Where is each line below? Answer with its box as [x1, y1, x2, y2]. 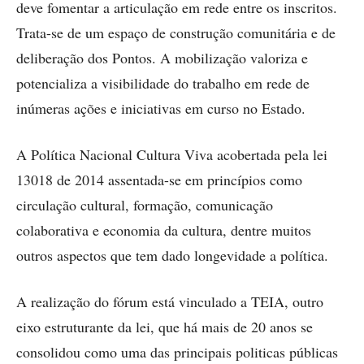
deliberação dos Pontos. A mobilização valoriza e [16, 48, 308, 68]
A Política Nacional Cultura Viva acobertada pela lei [16, 145, 327, 165]
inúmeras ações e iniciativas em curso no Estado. [16, 98, 305, 119]
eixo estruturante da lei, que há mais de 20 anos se [16, 317, 313, 337]
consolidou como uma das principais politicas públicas [16, 342, 338, 362]
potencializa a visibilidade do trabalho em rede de [16, 73, 310, 93]
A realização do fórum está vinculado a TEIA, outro [16, 292, 323, 312]
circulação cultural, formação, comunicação [16, 195, 273, 215]
